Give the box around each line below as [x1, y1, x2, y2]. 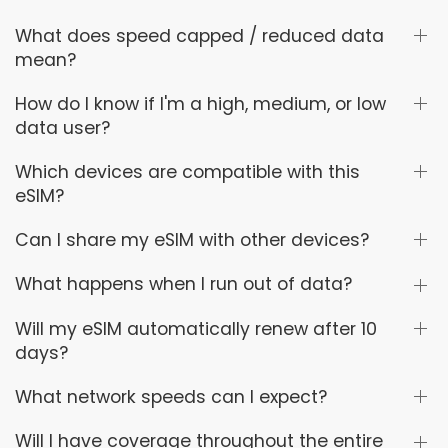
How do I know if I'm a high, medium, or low [15, 91, 386, 116]
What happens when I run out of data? [15, 272, 352, 297]
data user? [15, 115, 110, 140]
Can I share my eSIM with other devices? [15, 227, 369, 252]
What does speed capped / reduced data [15, 23, 384, 48]
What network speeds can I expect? [15, 384, 327, 409]
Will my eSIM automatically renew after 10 [15, 316, 377, 341]
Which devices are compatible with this [15, 159, 360, 184]
